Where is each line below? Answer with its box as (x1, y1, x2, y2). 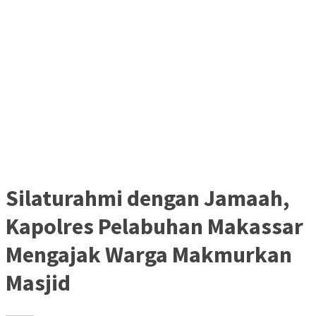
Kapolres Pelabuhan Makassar (6, 212, 303, 241)
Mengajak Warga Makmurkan (6, 240, 292, 269)
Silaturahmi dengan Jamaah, (6, 183, 289, 212)
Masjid (6, 268, 71, 297)
